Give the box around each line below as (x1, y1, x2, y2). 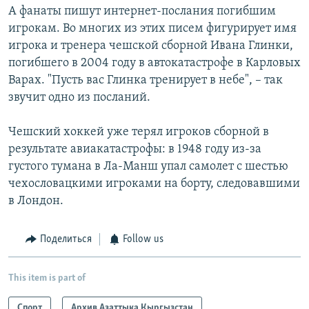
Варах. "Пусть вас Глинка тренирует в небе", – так (8, 74, 283, 88)
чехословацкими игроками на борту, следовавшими (8, 177, 300, 191)
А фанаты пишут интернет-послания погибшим (8, 5, 276, 19)
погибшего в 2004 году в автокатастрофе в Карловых (8, 57, 301, 70)
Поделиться (39, 234, 92, 246)
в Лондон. (8, 195, 63, 208)
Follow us (123, 234, 163, 246)
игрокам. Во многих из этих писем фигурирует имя (8, 22, 297, 36)
